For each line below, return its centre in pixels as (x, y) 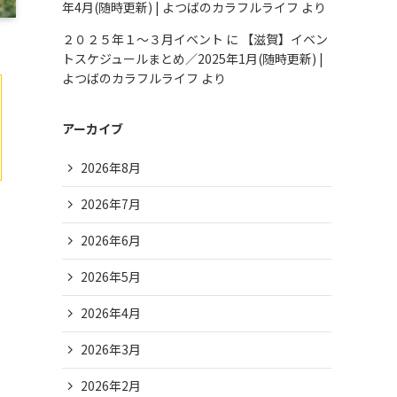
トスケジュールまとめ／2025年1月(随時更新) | (193, 58)
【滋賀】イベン (284, 39)
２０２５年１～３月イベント (143, 39)
